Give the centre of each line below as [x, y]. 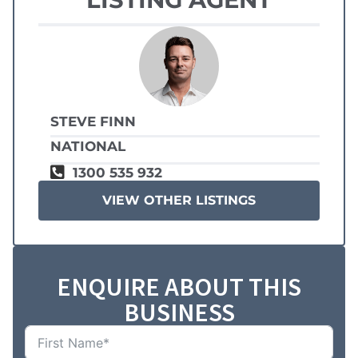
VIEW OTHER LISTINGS [179, 201]
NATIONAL [88, 147]
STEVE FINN [93, 122]
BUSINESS [179, 313]
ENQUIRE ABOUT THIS [179, 287]
